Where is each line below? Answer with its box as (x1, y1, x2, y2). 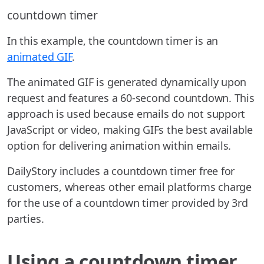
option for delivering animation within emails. (7, 138, 232, 153)
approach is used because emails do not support (7, 107, 246, 121)
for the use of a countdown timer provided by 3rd (7, 196, 248, 210)
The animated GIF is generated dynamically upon (7, 75, 247, 90)
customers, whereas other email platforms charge (7, 180, 252, 194)
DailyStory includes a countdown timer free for (7, 164, 235, 179)
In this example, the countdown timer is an (7, 34, 219, 48)
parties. (7, 212, 44, 226)
